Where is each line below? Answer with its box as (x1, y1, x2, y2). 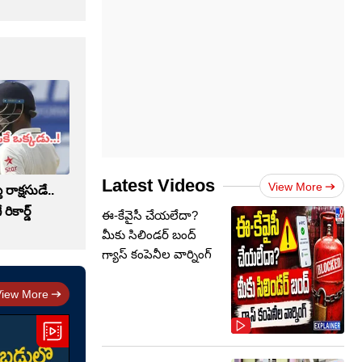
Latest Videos (102, 175, 215, 196)
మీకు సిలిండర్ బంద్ (102, 228, 196, 242)
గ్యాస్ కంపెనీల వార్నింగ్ (102, 247, 212, 261)
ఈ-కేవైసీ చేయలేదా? (102, 208, 198, 222)
